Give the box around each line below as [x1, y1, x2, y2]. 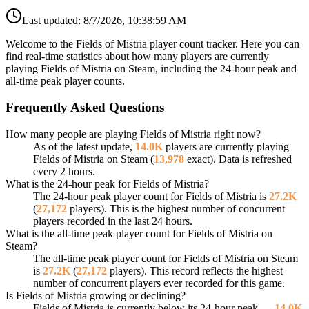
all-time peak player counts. [6, 74, 125, 87]
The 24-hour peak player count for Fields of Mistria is [33, 190, 269, 203]
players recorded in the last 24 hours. [33, 215, 192, 228]
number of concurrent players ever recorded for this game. [33, 277, 285, 290]
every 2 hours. [33, 166, 95, 178]
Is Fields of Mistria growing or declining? [6, 290, 186, 302]
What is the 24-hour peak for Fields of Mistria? [6, 178, 209, 190]
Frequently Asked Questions [6, 100, 164, 115]
